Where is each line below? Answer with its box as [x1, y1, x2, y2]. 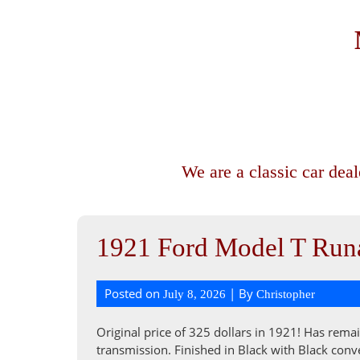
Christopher [256, 288, 315, 301]
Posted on [104, 285, 163, 301]
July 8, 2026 [163, 288, 226, 301]
